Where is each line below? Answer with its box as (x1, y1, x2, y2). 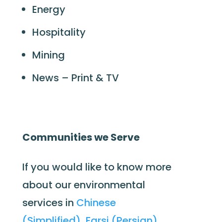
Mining (32, 48, 65, 62)
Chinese (76, 196, 116, 210)
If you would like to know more (22, 160, 171, 174)
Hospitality (32, 25, 88, 39)
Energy (32, 2, 68, 16)
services (22, 196, 63, 210)
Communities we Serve (22, 130, 140, 144)
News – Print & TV (32, 71, 119, 85)
